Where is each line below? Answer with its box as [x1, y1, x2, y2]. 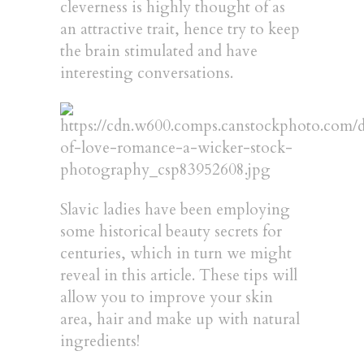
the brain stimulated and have [60, 41, 258, 62]
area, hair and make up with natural [60, 309, 300, 330]
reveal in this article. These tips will [60, 265, 297, 286]
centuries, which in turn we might [60, 243, 292, 264]
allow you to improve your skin [60, 287, 273, 308]
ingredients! [60, 331, 140, 352]
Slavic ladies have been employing [60, 199, 290, 220]
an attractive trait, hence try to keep [60, 19, 300, 40]
